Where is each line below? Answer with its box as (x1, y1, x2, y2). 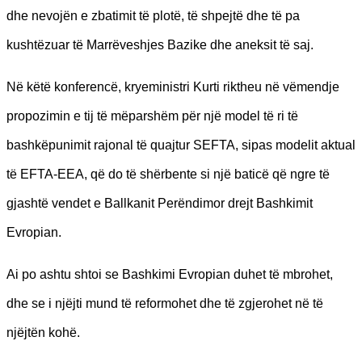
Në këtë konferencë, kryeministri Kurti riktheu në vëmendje (6, 79, 339, 94)
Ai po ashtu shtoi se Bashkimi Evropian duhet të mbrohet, (6, 267, 333, 281)
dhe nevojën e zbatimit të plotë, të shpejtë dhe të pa (6, 8, 300, 23)
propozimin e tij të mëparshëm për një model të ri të (6, 108, 298, 123)
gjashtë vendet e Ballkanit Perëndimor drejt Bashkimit (6, 196, 313, 210)
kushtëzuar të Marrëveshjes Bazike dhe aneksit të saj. (6, 37, 314, 52)
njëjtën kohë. (6, 325, 80, 339)
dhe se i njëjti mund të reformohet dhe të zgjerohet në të (6, 296, 323, 310)
